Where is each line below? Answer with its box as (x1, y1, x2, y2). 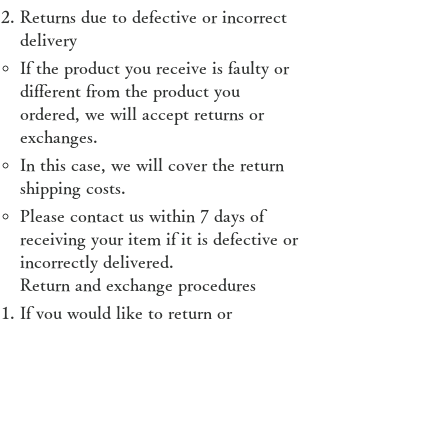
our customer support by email (20, 350, 241, 367)
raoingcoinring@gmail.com (27, 373, 224, 390)
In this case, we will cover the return (20, 156, 284, 173)
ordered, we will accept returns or (20, 105, 264, 122)
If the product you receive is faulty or (20, 59, 289, 76)
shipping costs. (20, 179, 126, 196)
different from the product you (20, 82, 240, 99)
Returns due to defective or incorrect (20, 8, 287, 25)
